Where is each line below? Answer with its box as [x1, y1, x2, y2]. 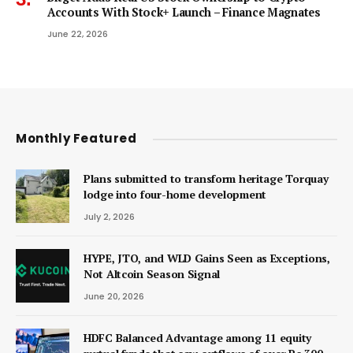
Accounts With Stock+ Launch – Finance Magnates [47, 5, 321, 20]
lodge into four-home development [84, 187, 267, 203]
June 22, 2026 [47, 28, 108, 41]
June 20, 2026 [84, 290, 144, 303]
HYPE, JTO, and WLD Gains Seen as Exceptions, [84, 251, 330, 266]
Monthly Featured [16, 130, 137, 147]
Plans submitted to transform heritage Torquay [84, 171, 329, 187]
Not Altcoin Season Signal [84, 266, 221, 282]
